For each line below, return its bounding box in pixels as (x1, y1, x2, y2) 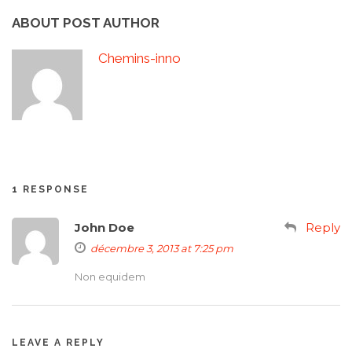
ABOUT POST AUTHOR (12, 15, 159, 31)
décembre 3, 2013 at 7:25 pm (90, 242, 233, 255)
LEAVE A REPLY (12, 337, 104, 349)
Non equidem (75, 270, 145, 284)
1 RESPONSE (12, 184, 89, 196)
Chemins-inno (98, 50, 181, 67)
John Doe (75, 220, 134, 236)
